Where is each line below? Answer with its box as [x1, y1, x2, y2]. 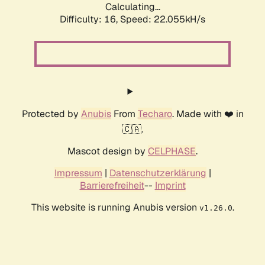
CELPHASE [148, 145, 196, 158]
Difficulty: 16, [60, 13, 120, 26]
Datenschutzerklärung [109, 167, 206, 180]
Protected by [21, 108, 81, 121]
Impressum [54, 167, 102, 180]
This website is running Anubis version [31, 201, 199, 214]
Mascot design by [67, 145, 148, 158]
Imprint [154, 179, 186, 192]
